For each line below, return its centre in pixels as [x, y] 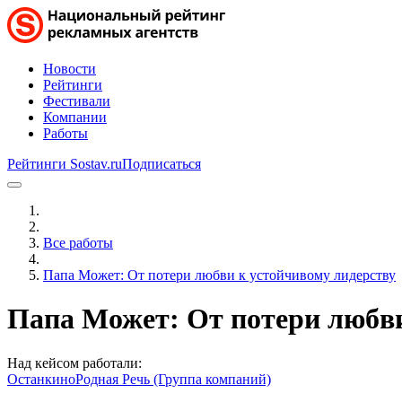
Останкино [41, 379]
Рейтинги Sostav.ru [65, 164]
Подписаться [162, 164]
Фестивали [77, 101]
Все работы [78, 243]
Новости [70, 69]
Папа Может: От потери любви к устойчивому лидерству [219, 275]
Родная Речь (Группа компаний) [173, 379]
